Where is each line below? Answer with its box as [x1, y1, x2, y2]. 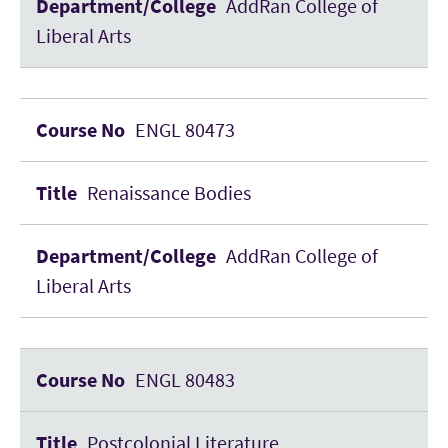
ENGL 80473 [135, 117, 235, 142]
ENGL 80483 [135, 367, 235, 392]
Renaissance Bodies [87, 180, 251, 205]
